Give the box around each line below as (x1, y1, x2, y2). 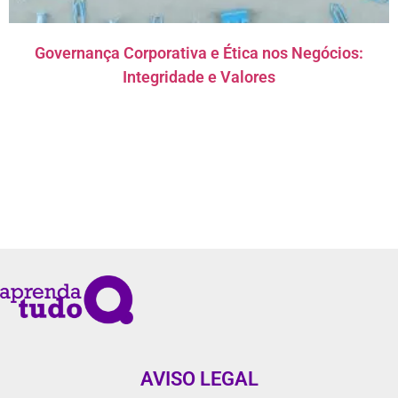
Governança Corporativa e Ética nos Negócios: (35, 43, 363, 62)
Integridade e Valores (123, 67, 275, 86)
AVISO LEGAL (139, 367, 259, 391)
